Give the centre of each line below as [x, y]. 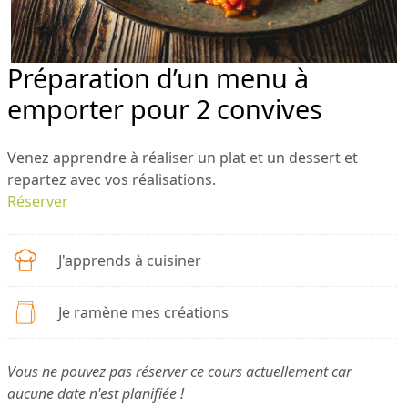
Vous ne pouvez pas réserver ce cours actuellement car [179, 371]
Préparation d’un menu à [158, 77]
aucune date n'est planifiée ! [96, 393]
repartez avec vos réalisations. [112, 179]
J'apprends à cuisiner [130, 260]
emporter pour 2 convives [165, 108]
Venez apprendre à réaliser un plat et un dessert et [183, 157]
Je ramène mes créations [143, 312]
